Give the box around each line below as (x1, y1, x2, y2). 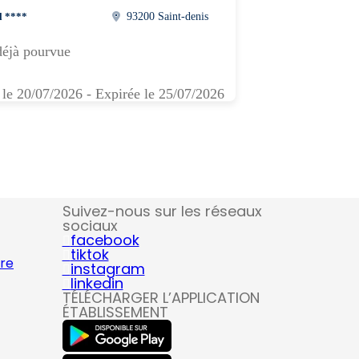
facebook (70, 230, 139, 250)
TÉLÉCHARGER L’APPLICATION (62, 288, 260, 308)
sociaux (62, 216, 118, 236)
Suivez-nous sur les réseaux (62, 201, 262, 221)
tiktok (70, 244, 109, 264)
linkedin (70, 273, 123, 293)
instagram (70, 259, 145, 279)
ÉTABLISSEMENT (62, 302, 168, 322)
